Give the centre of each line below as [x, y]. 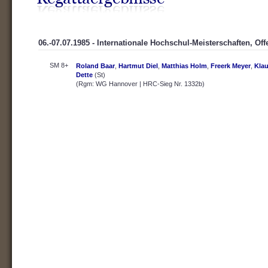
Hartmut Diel [138, 66]
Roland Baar [95, 66]
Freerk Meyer [231, 66]
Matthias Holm [184, 66]
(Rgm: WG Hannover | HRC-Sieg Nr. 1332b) [140, 84]
